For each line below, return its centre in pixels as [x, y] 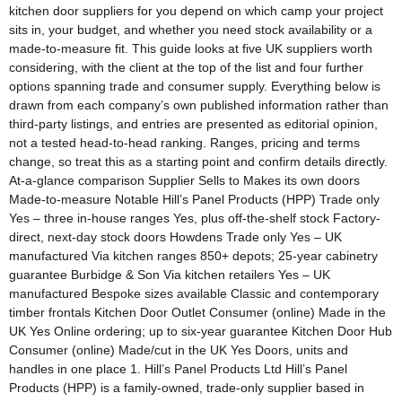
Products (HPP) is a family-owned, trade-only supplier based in [187, 387]
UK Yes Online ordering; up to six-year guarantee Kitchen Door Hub [201, 331]
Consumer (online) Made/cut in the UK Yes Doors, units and [179, 350]
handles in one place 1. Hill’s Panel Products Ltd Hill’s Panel [178, 368]
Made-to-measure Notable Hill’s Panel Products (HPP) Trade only [194, 199]
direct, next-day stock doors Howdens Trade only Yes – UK [175, 236]
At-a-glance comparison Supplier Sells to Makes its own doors [184, 180]
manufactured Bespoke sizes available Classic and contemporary [194, 293]
